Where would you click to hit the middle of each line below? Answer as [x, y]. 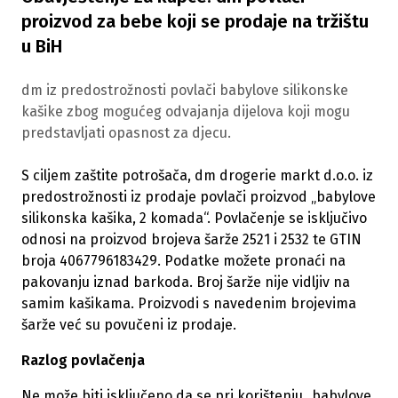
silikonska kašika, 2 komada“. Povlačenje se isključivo [194, 219]
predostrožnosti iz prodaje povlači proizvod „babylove [199, 197]
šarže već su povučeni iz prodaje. [129, 325]
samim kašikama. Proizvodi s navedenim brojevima [189, 304]
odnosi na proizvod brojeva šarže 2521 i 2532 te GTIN [191, 240]
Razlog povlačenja [83, 361]
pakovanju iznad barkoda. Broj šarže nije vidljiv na [186, 283]
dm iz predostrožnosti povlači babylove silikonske [185, 91]
